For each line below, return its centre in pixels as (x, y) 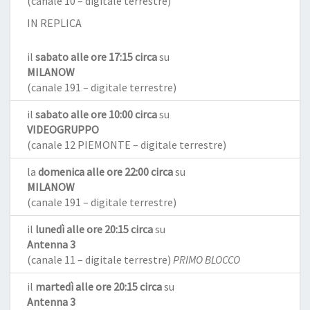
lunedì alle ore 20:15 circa (94, 229)
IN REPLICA (54, 23)
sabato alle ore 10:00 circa (96, 114)
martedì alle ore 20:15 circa (99, 286)
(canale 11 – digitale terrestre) (100, 259)
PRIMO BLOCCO (207, 259)
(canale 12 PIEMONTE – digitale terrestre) (127, 145)
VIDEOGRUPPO (63, 129)
